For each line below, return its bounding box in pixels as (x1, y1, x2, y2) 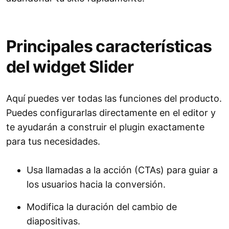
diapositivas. (27, 216, 80, 227)
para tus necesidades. (6, 136, 100, 147)
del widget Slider (6, 57, 134, 77)
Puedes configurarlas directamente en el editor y (6, 107, 216, 119)
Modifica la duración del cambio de (27, 201, 177, 213)
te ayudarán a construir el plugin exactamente (6, 122, 204, 133)
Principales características (6, 36, 212, 57)
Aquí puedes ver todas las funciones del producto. (6, 93, 222, 104)
